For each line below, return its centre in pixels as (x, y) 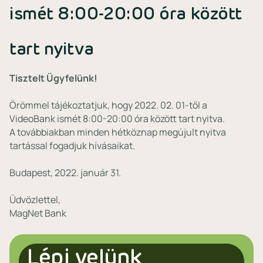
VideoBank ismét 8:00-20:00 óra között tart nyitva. (117, 119)
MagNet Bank (38, 213)
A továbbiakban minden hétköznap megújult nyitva (118, 132)
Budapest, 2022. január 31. (65, 173)
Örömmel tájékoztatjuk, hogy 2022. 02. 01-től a (108, 105)
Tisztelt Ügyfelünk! (53, 78)
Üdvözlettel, (35, 200)
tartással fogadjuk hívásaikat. (72, 146)
